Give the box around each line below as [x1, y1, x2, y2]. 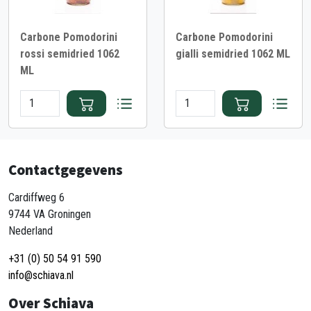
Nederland [8, 224, 53, 237]
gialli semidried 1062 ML [176, 47, 290, 60]
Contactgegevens [8, 160, 123, 179]
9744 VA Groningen [8, 208, 91, 221]
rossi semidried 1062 [20, 47, 119, 60]
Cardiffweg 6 [8, 191, 65, 204]
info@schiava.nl [8, 269, 74, 282]
